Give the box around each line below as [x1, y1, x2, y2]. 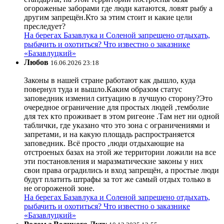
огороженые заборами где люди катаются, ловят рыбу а [24, 3, 212, 12]
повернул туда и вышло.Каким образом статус [24, 84, 182, 93]
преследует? [24, 21, 65, 30]
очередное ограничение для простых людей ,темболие [24, 102, 209, 111]
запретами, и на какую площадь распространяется [24, 129, 194, 138]
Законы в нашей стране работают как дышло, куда [24, 75, 195, 84]
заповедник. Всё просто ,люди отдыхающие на [24, 138, 184, 147]
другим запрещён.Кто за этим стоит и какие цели [24, 12, 192, 21]
